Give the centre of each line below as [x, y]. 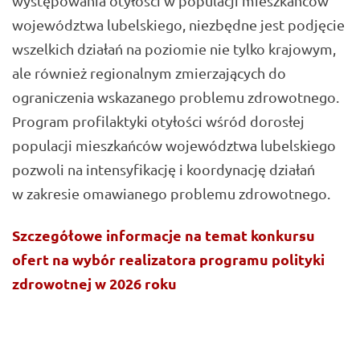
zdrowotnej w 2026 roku [94, 284]
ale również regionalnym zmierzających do [149, 72]
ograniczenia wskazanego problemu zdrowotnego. [176, 96]
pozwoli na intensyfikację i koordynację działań [164, 169]
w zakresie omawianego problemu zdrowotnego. [171, 193]
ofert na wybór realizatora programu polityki [168, 260]
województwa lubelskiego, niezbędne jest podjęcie [178, 24]
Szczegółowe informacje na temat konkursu [164, 235]
